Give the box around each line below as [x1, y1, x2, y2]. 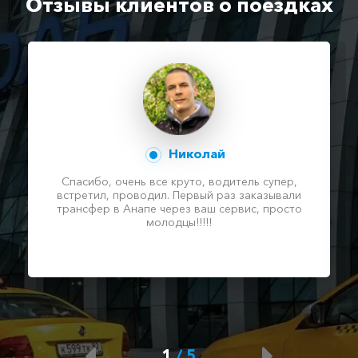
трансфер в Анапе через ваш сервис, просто [56, 201, 302, 216]
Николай [165, 145, 225, 161]
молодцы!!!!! [146, 214, 212, 229]
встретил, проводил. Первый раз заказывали [57, 187, 301, 202]
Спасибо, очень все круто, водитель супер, [61, 173, 297, 189]
